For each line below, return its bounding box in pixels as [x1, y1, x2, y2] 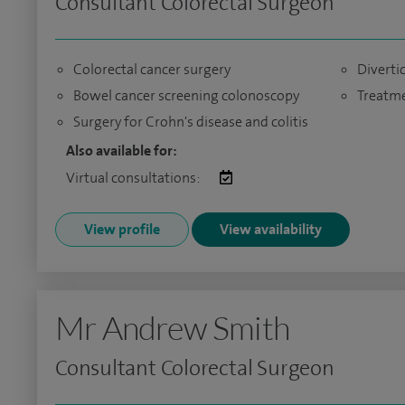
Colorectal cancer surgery [73, 60, 231, 79]
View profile [84, 220, 160, 239]
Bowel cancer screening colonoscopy [73, 86, 299, 105]
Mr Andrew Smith [55, 307, 289, 347]
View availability [220, 220, 322, 239]
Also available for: [66, 141, 177, 160]
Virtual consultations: [66, 168, 202, 187]
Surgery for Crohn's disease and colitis [73, 112, 308, 131]
